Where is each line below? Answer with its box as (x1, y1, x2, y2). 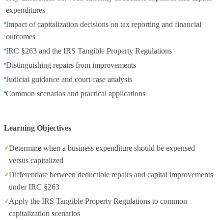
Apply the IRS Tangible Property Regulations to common (9, 197, 187, 205)
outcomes (6, 32, 35, 41)
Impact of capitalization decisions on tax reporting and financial (6, 20, 201, 28)
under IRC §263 (9, 183, 59, 191)
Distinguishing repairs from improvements (6, 61, 136, 69)
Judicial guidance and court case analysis (6, 75, 132, 83)
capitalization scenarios (9, 209, 80, 218)
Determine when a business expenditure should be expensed (9, 144, 195, 152)
